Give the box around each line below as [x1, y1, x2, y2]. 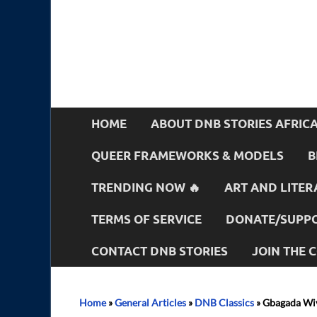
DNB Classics [195, 296, 254, 309]
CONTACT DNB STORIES [91, 243, 228, 258]
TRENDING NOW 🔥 [91, 179, 200, 195]
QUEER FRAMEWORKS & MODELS [91, 147, 284, 163]
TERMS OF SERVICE [91, 211, 202, 226]
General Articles [115, 296, 186, 309]
